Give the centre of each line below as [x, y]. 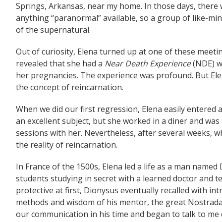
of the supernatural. [53, 30]
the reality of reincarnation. [67, 145]
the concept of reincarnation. [70, 87]
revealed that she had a [60, 63]
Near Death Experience [148, 63]
